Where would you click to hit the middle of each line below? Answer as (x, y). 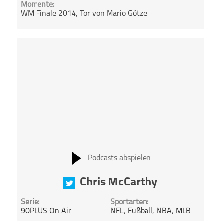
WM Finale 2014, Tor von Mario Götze (84, 14)
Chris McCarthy (119, 182)
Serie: (30, 203)
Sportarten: (129, 203)
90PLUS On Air (46, 211)
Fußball (140, 211)
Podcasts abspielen (119, 158)
